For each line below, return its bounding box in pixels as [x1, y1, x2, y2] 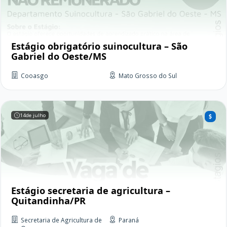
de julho [26, 112, 46, 119]
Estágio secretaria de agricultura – [11, 184, 170, 197]
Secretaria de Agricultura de [21, 216, 102, 224]
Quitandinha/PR [11, 195, 86, 207]
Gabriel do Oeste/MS [11, 50, 106, 63]
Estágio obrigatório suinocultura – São [11, 40, 187, 53]
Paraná [119, 216, 139, 224]
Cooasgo [21, 71, 48, 80]
